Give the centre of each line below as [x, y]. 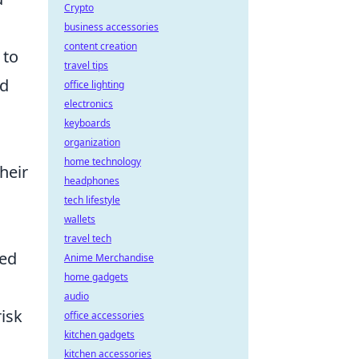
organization [92, 142]
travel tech [88, 238]
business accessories [111, 27]
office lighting [94, 85]
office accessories [104, 315]
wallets [80, 219]
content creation [101, 46]
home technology [103, 161]
